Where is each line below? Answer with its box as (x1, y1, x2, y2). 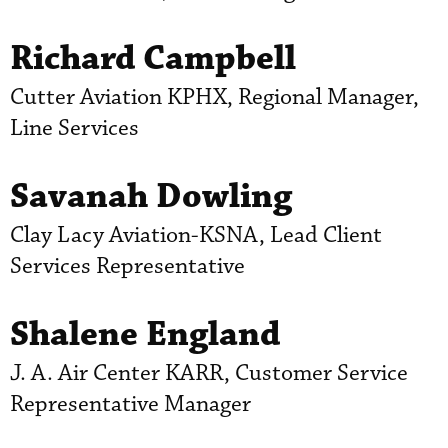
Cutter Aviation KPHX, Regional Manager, (10, 82, 419, 112)
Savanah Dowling (10, 173, 292, 219)
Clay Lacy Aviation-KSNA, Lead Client (10, 220, 382, 250)
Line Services (10, 113, 139, 143)
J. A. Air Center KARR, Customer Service (10, 358, 408, 388)
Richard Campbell (10, 35, 296, 81)
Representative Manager (10, 389, 251, 419)
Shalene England (10, 311, 280, 357)
